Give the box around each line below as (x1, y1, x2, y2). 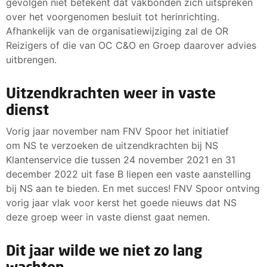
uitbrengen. (6, 53, 57, 66)
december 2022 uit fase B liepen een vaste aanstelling (6, 167, 251, 180)
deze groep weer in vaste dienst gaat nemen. (6, 210, 210, 223)
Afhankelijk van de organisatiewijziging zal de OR (6, 24, 228, 37)
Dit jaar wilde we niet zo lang (6, 241, 202, 259)
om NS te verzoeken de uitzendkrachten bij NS (6, 139, 218, 151)
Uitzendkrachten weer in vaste (6, 83, 216, 101)
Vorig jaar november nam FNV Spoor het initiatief (6, 125, 229, 137)
